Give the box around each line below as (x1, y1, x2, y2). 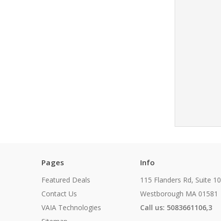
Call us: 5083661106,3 (140, 203, 212, 213)
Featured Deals (41, 175, 90, 185)
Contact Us (41, 189, 77, 199)
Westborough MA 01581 (140, 189, 218, 199)
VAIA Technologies (41, 203, 101, 213)
